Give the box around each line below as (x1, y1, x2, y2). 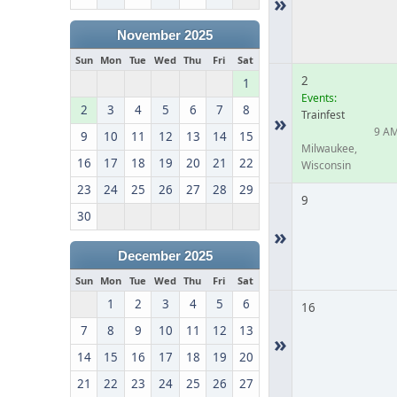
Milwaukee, (301, 141, 358, 156)
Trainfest (301, 107, 346, 122)
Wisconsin (301, 158, 352, 173)
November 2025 (117, 28, 214, 43)
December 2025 (117, 249, 213, 263)
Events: (301, 90, 338, 105)
